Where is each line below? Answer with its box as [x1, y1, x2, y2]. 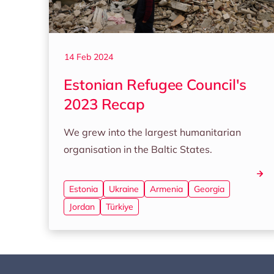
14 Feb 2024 [64, 51, 113, 62]
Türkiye [106, 201, 133, 212]
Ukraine [109, 183, 139, 194]
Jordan [69, 201, 95, 212]
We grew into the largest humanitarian [64, 126, 241, 138]
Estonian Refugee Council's [64, 75, 247, 94]
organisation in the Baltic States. [64, 143, 212, 155]
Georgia [194, 183, 224, 194]
